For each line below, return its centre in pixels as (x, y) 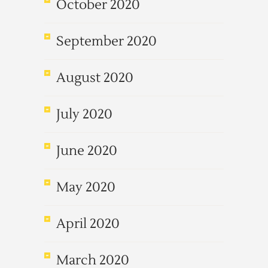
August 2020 (95, 78)
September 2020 (106, 41)
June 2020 (87, 151)
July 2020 (84, 114)
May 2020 (86, 187)
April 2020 (88, 224)
